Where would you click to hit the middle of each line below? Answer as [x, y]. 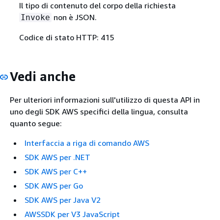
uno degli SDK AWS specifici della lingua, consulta [99, 111]
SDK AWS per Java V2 [63, 200]
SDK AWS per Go [54, 185]
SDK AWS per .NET [57, 157]
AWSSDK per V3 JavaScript [72, 214]
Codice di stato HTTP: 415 [66, 38]
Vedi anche [43, 77]
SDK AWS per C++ [56, 171]
